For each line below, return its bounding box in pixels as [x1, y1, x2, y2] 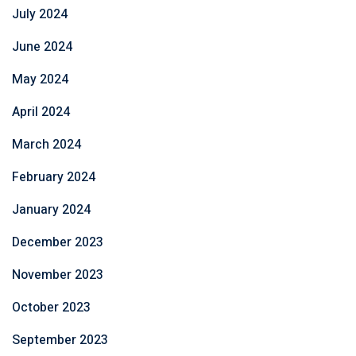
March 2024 [12, 135, 81, 155]
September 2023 [12, 331, 108, 350]
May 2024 [12, 70, 68, 90]
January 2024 [12, 200, 91, 220]
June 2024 [12, 37, 72, 57]
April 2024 [12, 103, 70, 122]
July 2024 [12, 5, 68, 25]
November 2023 [12, 265, 103, 285]
